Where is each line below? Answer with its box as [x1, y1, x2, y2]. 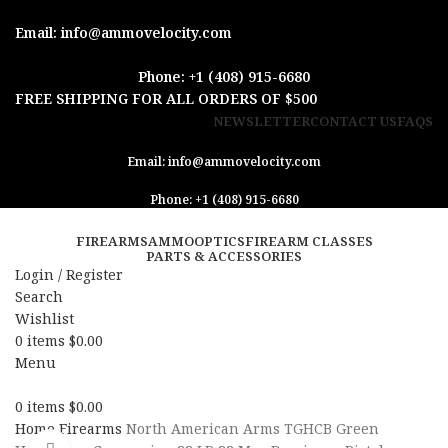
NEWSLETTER [213, 112, 310, 130]
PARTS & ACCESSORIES [146, 247, 302, 265]
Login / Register [15, 265, 123, 284]
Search [15, 287, 63, 306]
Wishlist [15, 309, 74, 328]
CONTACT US [310, 112, 397, 130]
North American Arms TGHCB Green [126, 419, 379, 438]
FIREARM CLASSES [244, 232, 373, 250]
